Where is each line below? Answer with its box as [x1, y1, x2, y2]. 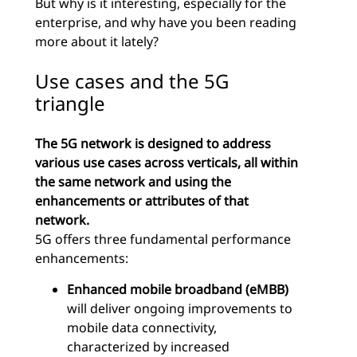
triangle [35, 90, 105, 117]
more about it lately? [35, 33, 159, 51]
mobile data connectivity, [67, 319, 217, 337]
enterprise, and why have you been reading [35, 14, 296, 32]
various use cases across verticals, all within [35, 154, 298, 172]
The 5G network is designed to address [35, 135, 271, 153]
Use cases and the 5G [35, 68, 229, 95]
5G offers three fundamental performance [35, 230, 291, 249]
